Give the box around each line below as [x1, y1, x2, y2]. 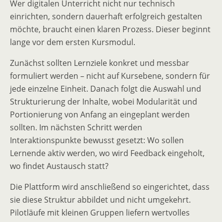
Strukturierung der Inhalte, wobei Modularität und [10, 96, 197, 108]
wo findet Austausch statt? [10, 161, 109, 172]
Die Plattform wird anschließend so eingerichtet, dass [10, 181, 210, 193]
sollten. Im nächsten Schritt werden [10, 122, 142, 133]
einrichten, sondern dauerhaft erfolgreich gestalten [10, 11, 202, 22]
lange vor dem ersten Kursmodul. [10, 37, 135, 48]
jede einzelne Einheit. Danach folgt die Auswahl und [10, 83, 201, 95]
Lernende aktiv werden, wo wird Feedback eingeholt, [10, 148, 205, 159]
